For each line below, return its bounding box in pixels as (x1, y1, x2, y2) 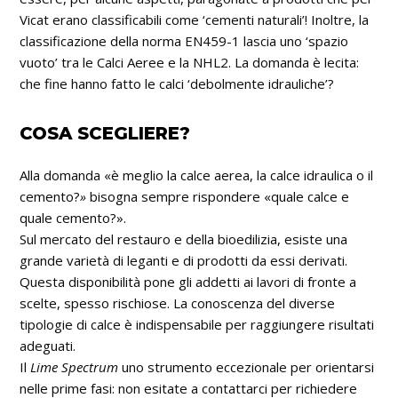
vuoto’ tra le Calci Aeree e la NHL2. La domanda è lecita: (20, 52, 360, 71)
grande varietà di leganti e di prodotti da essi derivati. (20, 251, 348, 269)
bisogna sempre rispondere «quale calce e (90, 187, 350, 205)
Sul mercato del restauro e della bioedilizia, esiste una (20, 229, 348, 248)
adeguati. (20, 336, 76, 354)
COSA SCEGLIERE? (20, 122, 191, 144)
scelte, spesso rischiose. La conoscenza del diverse (20, 293, 336, 312)
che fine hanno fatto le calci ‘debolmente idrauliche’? (20, 74, 335, 92)
